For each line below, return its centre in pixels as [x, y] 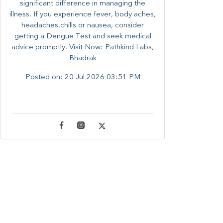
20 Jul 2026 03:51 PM [102, 77]
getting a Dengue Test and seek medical [83, 36]
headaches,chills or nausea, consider [83, 25]
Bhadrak [83, 58]
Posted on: [45, 77]
